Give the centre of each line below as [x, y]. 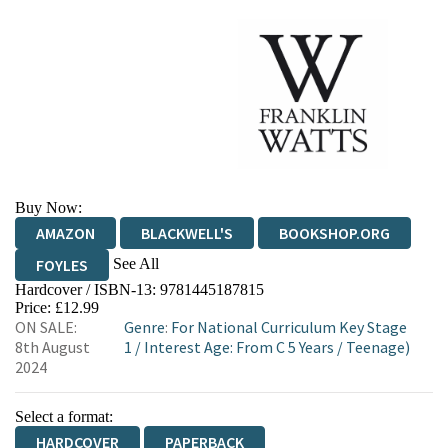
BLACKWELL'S [187, 233]
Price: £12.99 [57, 307]
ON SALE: [46, 327]
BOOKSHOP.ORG [334, 233]
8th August [52, 347]
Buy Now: [48, 207]
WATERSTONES [165, 297]
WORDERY [70, 329]
